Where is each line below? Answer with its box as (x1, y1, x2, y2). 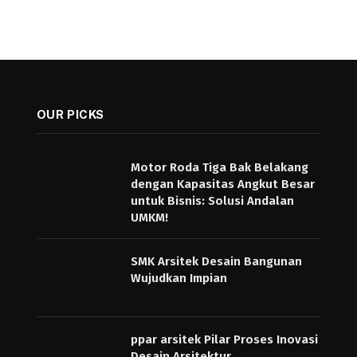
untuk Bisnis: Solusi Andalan (130, 193, 294, 208)
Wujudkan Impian (130, 270, 227, 285)
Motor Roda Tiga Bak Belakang (130, 159, 308, 175)
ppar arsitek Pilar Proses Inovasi (130, 332, 318, 347)
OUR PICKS (36, 107, 105, 121)
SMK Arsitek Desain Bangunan (130, 253, 302, 269)
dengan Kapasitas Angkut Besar (130, 176, 315, 191)
